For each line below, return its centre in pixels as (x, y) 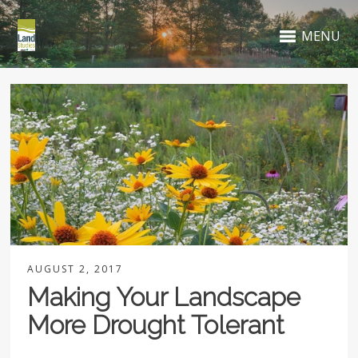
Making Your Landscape (164, 297)
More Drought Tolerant (156, 325)
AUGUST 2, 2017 (76, 269)
